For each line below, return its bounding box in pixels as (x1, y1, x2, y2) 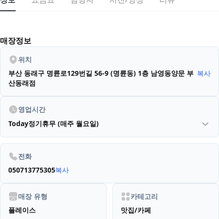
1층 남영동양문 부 (138, 68, 194, 78)
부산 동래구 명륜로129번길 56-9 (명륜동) (8, 68, 136, 78)
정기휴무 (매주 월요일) (28, 119, 99, 129)
